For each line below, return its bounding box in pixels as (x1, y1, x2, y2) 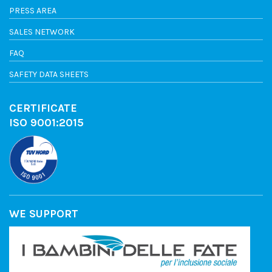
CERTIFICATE (9, 101, 77, 115)
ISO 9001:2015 (9, 115, 84, 129)
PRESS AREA (9, 5, 56, 16)
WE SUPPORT (9, 206, 78, 220)
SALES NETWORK (9, 26, 75, 37)
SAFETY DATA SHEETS (9, 69, 89, 80)
